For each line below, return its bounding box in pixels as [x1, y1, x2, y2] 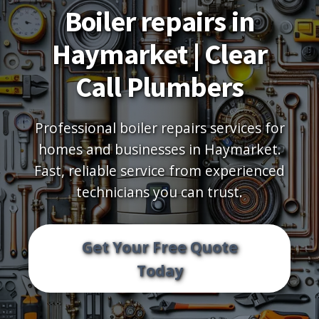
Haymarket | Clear [51, 36, 268, 72]
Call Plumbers [75, 69, 244, 105]
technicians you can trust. [76, 182, 243, 202]
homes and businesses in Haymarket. [38, 140, 281, 159]
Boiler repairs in [64, 4, 255, 39]
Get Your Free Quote [81, 236, 238, 257]
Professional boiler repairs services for [34, 118, 285, 137]
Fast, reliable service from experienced [34, 161, 285, 180]
